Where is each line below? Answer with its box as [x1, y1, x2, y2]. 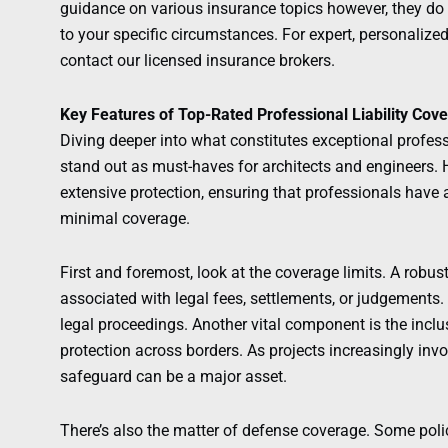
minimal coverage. [60, 209, 190, 229]
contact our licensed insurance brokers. [60, 51, 335, 71]
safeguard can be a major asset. [60, 367, 287, 387]
